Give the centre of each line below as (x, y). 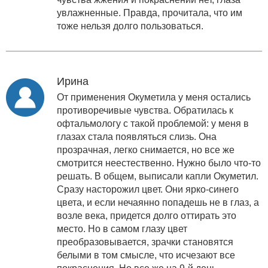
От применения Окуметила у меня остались (154, 97)
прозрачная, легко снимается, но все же (146, 150)
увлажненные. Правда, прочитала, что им (150, 13)
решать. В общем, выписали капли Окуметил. (158, 176)
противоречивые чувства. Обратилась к (145, 110)
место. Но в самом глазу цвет (122, 229)
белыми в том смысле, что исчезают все (146, 255)
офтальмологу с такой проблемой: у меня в (153, 123)
